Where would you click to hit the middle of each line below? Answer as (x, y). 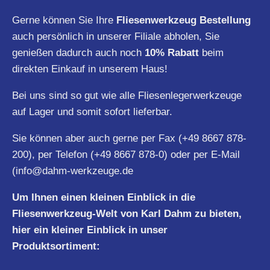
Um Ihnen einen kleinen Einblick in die (104, 197)
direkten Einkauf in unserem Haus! (90, 69)
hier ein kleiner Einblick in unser (90, 230)
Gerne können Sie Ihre (64, 20)
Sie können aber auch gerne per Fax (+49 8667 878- (129, 138)
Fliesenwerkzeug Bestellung (184, 20)
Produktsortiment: (56, 246)
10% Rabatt (172, 52)
